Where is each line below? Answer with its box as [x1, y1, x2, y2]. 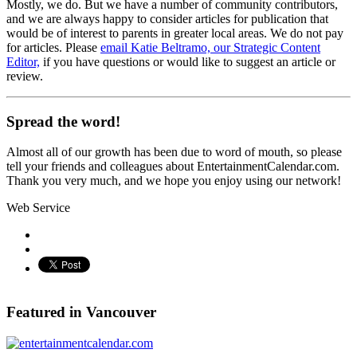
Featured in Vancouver [6, 304, 156, 321]
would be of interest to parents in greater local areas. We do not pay [6, 25, 343, 40]
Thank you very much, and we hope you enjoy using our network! [6, 174, 341, 188]
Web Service [6, 201, 70, 215]
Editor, [6, 54, 40, 69]
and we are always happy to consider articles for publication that [6, 11, 328, 25]
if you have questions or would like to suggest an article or [40, 54, 335, 69]
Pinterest [38, 228, 81, 242]
